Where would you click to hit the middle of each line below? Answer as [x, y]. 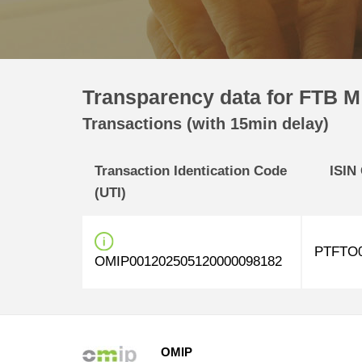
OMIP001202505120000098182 [188, 261]
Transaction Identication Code [191, 171]
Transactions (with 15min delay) [206, 124]
